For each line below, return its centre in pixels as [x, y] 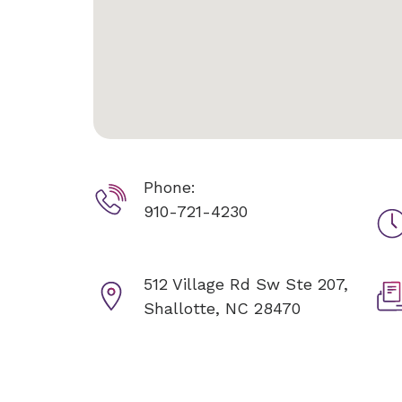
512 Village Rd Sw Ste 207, [246, 284]
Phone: [170, 187]
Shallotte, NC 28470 [222, 308]
